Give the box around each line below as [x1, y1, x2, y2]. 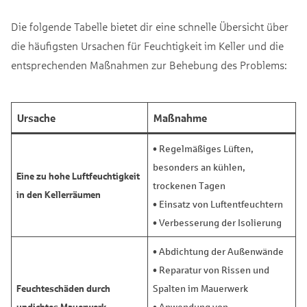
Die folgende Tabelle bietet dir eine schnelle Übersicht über [11, 20, 288, 34]
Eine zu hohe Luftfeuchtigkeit [16, 169, 140, 182]
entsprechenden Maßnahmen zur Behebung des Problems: [11, 58, 287, 72]
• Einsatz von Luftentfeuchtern [153, 198, 284, 210]
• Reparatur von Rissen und [153, 264, 270, 276]
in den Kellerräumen [16, 188, 101, 201]
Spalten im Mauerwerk [153, 282, 249, 295]
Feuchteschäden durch [16, 282, 111, 295]
